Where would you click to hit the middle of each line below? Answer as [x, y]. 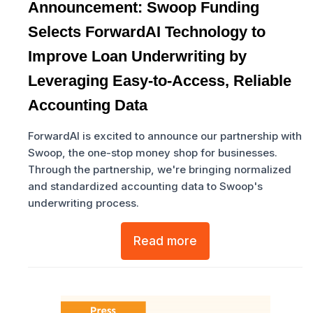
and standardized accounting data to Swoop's [145, 187]
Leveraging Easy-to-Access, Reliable [160, 81]
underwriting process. [83, 203]
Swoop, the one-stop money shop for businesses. [153, 153]
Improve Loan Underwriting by [137, 57]
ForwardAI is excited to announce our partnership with [165, 136]
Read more [165, 241]
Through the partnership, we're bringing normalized [160, 170]
